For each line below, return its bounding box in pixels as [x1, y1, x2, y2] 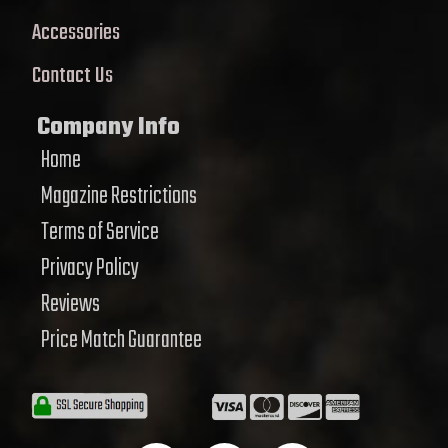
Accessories [32, 14, 120, 51]
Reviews [41, 285, 100, 323]
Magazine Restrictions [41, 177, 197, 215]
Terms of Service [41, 213, 159, 251]
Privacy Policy [41, 249, 139, 287]
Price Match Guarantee [41, 321, 202, 359]
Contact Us [32, 57, 113, 94]
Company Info [37, 108, 180, 146]
